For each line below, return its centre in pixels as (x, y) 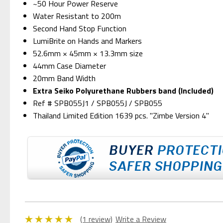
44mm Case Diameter (71, 65)
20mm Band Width (64, 78)
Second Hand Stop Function (80, 28)
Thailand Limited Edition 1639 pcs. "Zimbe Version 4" (121, 115)
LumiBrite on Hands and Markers (88, 41)
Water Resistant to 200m (77, 16)
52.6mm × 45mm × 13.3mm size (88, 53)
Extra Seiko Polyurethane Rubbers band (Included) (123, 90)
